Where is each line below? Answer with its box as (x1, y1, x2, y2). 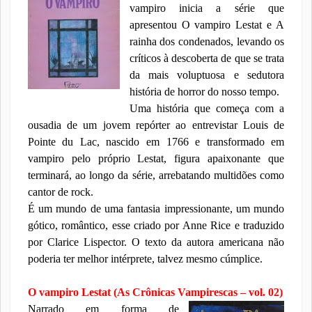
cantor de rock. (27, 186, 93, 198)
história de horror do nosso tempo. (129, 86, 279, 97)
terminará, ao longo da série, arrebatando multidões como (27, 169, 285, 181)
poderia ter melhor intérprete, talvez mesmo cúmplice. (27, 253, 263, 265)
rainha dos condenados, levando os (129, 36, 285, 47)
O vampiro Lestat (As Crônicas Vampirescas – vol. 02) (27, 286, 283, 298)
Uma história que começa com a (129, 102, 285, 114)
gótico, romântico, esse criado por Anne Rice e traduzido (27, 219, 285, 231)
